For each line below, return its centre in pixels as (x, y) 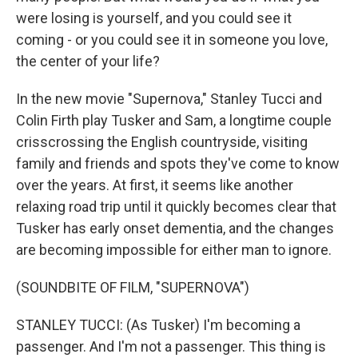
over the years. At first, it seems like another (155, 185)
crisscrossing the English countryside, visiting (162, 142)
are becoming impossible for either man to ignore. (174, 250)
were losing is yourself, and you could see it (154, 18)
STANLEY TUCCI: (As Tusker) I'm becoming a (158, 325)
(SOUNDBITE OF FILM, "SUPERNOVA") (133, 287)
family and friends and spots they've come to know (178, 163)
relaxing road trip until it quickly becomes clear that (176, 207)
